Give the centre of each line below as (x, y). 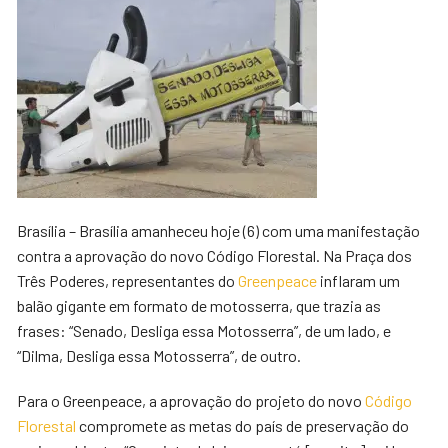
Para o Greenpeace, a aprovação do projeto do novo (191, 400)
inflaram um (359, 280)
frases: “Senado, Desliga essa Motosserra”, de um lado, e (204, 330)
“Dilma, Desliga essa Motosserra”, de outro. (159, 355)
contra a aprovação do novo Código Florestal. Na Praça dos (215, 255)
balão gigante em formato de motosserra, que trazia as (199, 305)
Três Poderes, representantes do (128, 280)
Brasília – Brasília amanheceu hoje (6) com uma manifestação (219, 230)
